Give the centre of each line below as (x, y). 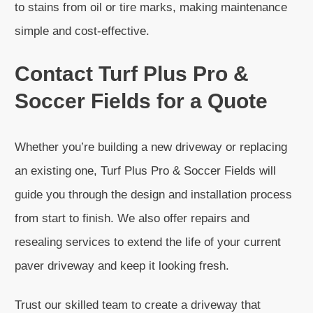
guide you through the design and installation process (153, 195)
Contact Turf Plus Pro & (132, 74)
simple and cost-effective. (82, 31)
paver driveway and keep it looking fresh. (122, 266)
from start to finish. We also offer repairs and (132, 218)
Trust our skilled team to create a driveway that (138, 305)
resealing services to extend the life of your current (148, 242)
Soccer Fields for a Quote (141, 101)
